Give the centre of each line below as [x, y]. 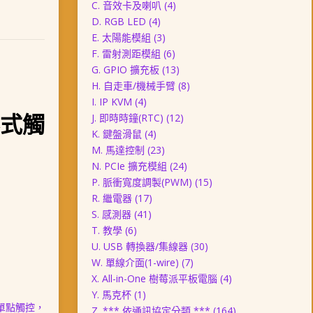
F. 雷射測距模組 [126, 53]
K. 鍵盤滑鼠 [116, 134]
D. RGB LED [118, 21]
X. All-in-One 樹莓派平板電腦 [154, 278]
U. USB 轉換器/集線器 [139, 246]
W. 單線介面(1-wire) [135, 262]
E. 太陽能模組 [121, 37]
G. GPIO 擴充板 [125, 70]
